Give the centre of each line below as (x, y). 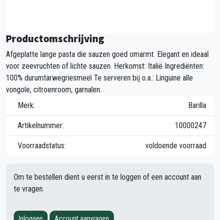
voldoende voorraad (176, 145)
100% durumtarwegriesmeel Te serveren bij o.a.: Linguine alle (99, 78)
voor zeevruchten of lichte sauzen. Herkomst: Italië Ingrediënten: (105, 66)
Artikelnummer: (41, 125)
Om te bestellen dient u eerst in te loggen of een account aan (108, 177)
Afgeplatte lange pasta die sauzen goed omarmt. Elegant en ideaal (107, 54)
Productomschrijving (55, 38)
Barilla (197, 105)
